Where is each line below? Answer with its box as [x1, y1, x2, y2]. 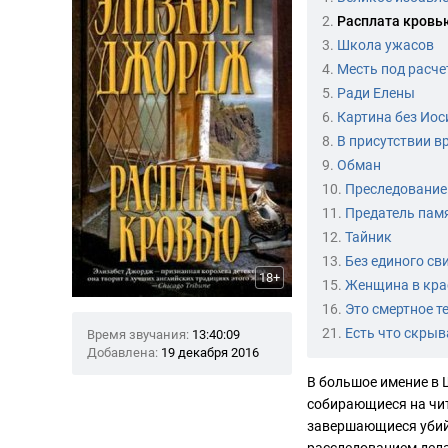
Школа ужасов [337, 37, 434, 53]
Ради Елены [337, 85, 415, 101]
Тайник [345, 229, 392, 245]
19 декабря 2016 [161, 345, 259, 360]
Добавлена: [87, 345, 158, 360]
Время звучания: [87, 327, 189, 342]
